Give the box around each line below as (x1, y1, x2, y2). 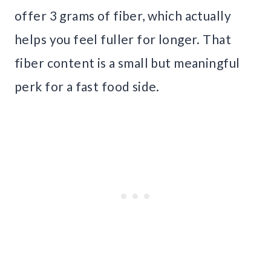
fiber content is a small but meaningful (15, 55, 240, 71)
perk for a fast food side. (15, 79, 160, 94)
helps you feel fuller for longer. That (15, 31, 231, 47)
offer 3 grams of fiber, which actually (15, 8, 231, 24)
